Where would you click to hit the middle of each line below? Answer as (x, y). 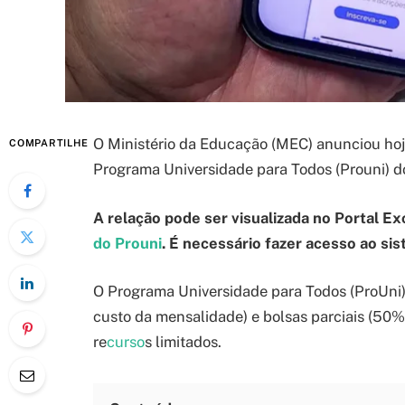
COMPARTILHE (49, 143)
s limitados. (183, 342)
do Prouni (127, 243)
